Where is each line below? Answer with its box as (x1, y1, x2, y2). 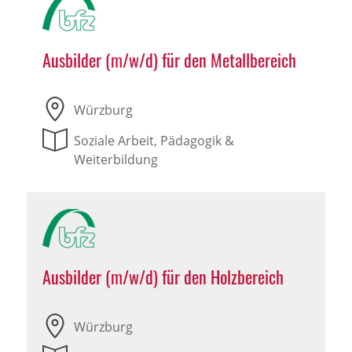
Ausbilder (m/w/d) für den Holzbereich (42, 264, 284, 290)
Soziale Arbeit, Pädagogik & (73, 132, 234, 150)
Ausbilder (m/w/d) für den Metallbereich (42, 47, 296, 73)
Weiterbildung (73, 151, 158, 169)
